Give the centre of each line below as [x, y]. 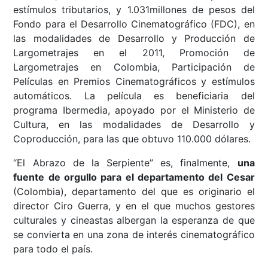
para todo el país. [56, 249]
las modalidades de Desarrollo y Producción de [134, 38]
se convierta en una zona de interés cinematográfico [134, 234]
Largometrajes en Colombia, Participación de [134, 67]
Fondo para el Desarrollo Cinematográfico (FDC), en [134, 24]
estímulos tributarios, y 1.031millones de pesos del [134, 9]
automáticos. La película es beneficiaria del [134, 95]
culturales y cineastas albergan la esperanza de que [134, 220]
